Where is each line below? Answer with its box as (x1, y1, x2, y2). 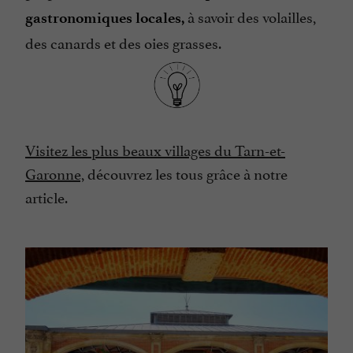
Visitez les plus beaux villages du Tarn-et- (25, 137, 285, 160)
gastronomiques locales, (25, 9, 184, 28)
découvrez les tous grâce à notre (84, 161, 288, 184)
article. (25, 184, 68, 207)
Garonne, (25, 161, 84, 184)
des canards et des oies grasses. (25, 31, 221, 54)
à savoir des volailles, (184, 5, 316, 28)
